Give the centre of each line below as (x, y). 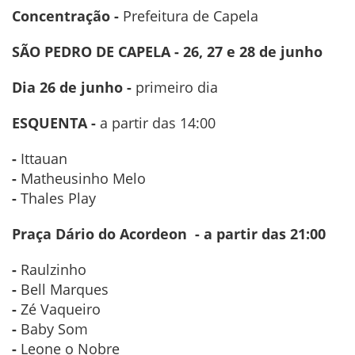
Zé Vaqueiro (63, 309)
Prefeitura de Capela (189, 16)
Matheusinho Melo (85, 179)
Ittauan (46, 159)
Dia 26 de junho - (72, 88)
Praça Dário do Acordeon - (106, 234)
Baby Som (54, 329)
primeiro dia (175, 88)
